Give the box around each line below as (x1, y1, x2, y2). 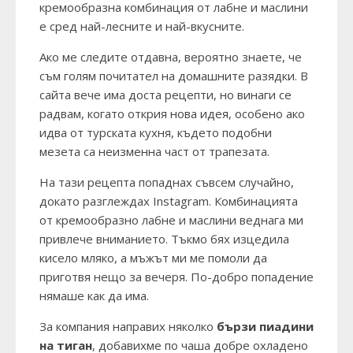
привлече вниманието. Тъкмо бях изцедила (39, 231, 289, 247)
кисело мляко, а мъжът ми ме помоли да (39, 250, 267, 266)
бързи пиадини (217, 318, 314, 335)
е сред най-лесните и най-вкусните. (39, 18, 244, 35)
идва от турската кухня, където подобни (39, 124, 272, 141)
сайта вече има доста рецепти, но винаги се (39, 87, 292, 103)
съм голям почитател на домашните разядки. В (39, 68, 308, 84)
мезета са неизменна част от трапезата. (39, 143, 269, 160)
